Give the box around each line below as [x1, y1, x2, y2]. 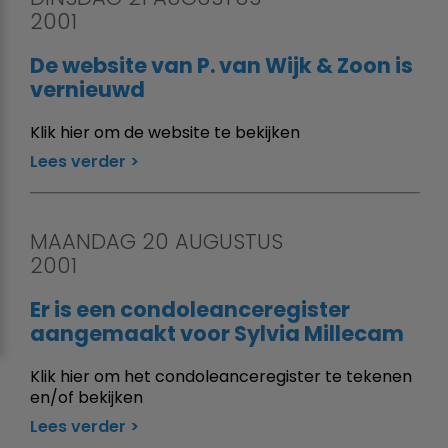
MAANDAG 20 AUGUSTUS [30, 226, 283, 256]
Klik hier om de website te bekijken [30, 120, 300, 144]
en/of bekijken [30, 385, 143, 409]
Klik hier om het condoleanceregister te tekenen [30, 364, 412, 388]
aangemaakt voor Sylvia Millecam [30, 318, 404, 348]
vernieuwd [30, 74, 145, 104]
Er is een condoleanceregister [30, 294, 350, 324]
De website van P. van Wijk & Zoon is [30, 50, 413, 80]
